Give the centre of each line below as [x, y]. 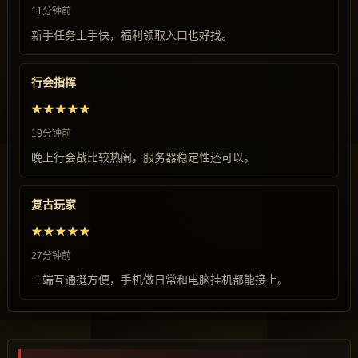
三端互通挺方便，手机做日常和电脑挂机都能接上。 [160, 280]
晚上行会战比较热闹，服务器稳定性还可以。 [143, 157]
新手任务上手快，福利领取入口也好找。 [132, 35]
